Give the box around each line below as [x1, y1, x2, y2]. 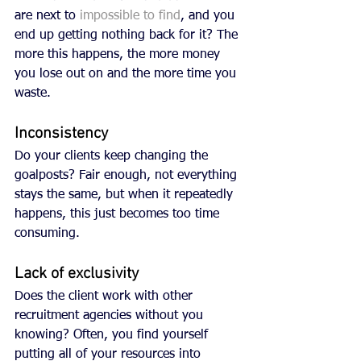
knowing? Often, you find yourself [15, 329, 212, 342]
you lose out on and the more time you [15, 68, 240, 81]
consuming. [15, 227, 84, 241]
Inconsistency [15, 124, 108, 144]
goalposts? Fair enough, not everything [15, 169, 241, 183]
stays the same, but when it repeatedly [15, 189, 237, 202]
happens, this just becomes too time [15, 208, 223, 222]
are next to [15, 10, 80, 23]
